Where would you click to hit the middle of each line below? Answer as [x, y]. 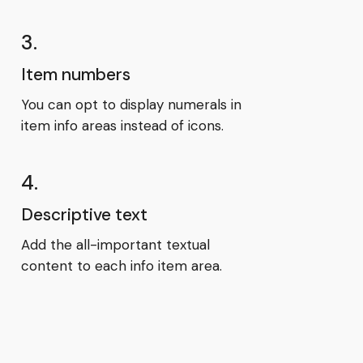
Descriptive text [84, 214]
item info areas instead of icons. [122, 125]
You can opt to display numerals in [131, 104]
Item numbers [75, 74]
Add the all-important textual [115, 244]
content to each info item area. [121, 265]
